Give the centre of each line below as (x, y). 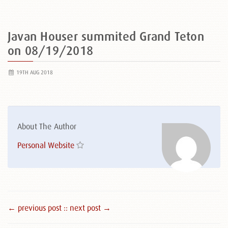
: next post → (88, 208)
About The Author (47, 126)
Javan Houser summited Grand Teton (106, 36)
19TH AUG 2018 (34, 72)
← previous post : (37, 208)
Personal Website (46, 145)
